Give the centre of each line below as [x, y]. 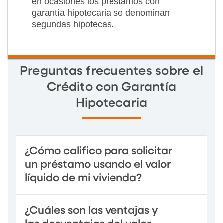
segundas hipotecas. [73, 24]
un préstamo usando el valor [98, 165]
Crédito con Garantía [111, 87]
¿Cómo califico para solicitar [99, 151]
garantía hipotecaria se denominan [101, 13]
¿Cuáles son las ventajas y [91, 210]
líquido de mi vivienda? [83, 178]
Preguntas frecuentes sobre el [111, 71]
